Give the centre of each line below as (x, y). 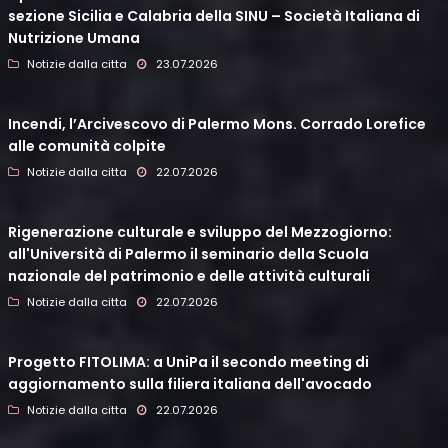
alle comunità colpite (87, 146)
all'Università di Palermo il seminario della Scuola (188, 254)
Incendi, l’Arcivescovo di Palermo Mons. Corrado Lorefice (217, 124)
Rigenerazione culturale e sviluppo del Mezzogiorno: (200, 232)
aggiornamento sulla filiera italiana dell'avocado (190, 384)
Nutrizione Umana (74, 38)
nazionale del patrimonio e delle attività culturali (189, 276)
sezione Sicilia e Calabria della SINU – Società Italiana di (214, 16)
